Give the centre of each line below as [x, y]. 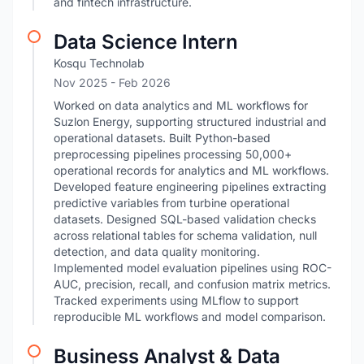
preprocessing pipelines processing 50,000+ [173, 154]
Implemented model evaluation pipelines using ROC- [193, 268]
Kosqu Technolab [99, 63]
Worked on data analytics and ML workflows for [181, 105]
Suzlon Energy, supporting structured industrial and [190, 121]
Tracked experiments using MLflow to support [176, 300]
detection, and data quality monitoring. [157, 251]
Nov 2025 [82, 82]
